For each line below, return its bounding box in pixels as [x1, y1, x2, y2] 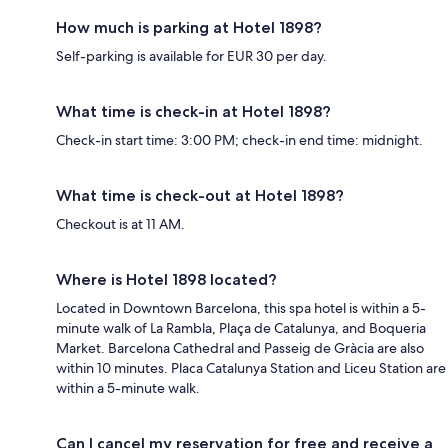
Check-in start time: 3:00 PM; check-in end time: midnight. [56, 130, 423, 149]
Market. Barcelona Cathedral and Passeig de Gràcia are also [56, 338, 424, 357]
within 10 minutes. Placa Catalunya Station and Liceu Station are [56, 358, 446, 377]
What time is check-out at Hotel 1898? [56, 185, 344, 205]
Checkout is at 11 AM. [56, 214, 185, 233]
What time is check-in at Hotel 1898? [56, 101, 331, 121]
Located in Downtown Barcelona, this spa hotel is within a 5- [56, 298, 426, 317]
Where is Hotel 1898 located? [56, 269, 277, 289]
